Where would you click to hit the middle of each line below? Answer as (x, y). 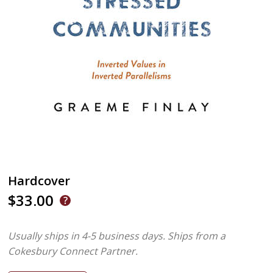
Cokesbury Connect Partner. (73, 251)
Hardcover (39, 181)
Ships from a (197, 236)
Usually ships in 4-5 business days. (87, 236)
